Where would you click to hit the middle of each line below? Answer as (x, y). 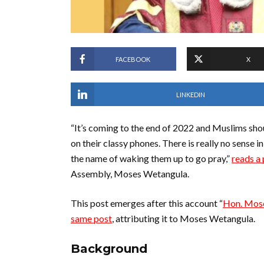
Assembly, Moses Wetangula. (131, 174)
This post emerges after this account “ (147, 203)
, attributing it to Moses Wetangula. (184, 218)
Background (109, 249)
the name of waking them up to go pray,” (151, 158)
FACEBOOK (133, 59)
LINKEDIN (190, 94)
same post (91, 218)
